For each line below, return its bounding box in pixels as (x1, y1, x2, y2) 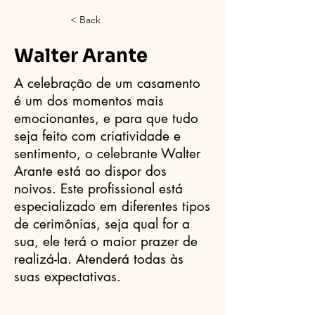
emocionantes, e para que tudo (14, 110, 198, 127)
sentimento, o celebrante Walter (14, 145, 200, 162)
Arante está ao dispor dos (14, 162, 167, 180)
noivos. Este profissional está (14, 180, 183, 198)
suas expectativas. (14, 268, 121, 285)
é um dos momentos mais (14, 92, 164, 110)
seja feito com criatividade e (14, 127, 181, 145)
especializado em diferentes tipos (14, 198, 210, 215)
